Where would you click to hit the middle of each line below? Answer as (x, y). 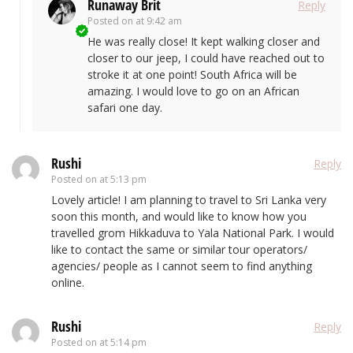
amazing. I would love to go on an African (193, 91)
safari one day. (125, 107)
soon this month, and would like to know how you (179, 216)
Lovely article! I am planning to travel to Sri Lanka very (189, 199)
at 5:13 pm (123, 179)
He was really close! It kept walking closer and (204, 41)
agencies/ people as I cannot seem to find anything (182, 266)
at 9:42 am (159, 20)
